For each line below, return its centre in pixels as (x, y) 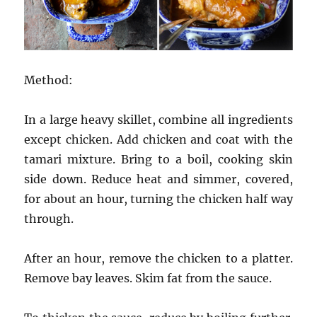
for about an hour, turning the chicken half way (158, 198)
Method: (49, 80)
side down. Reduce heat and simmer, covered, (158, 179)
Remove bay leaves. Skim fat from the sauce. (148, 278)
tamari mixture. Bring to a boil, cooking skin (158, 159)
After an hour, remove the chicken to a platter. (158, 258)
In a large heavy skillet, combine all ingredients (158, 119)
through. (49, 218)
